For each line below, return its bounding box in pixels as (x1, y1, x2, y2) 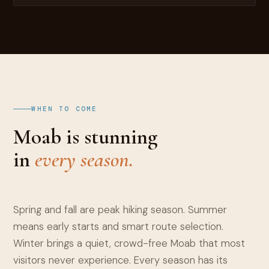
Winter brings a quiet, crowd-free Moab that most (13, 237, 246, 250)
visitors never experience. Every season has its (13, 253, 228, 267)
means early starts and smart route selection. (13, 220, 224, 234)
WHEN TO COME (31, 104, 98, 113)
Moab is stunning (13, 124, 158, 150)
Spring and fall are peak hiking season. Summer (13, 203, 228, 217)
